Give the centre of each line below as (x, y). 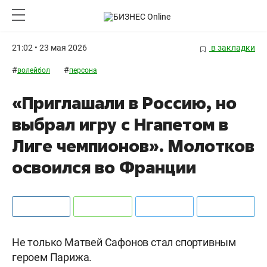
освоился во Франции (104, 167)
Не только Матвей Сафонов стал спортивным (124, 243)
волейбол (34, 71)
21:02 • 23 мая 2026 (49, 48)
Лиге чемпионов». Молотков (133, 146)
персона (83, 71)
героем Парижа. (52, 257)
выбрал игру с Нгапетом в (120, 125)
